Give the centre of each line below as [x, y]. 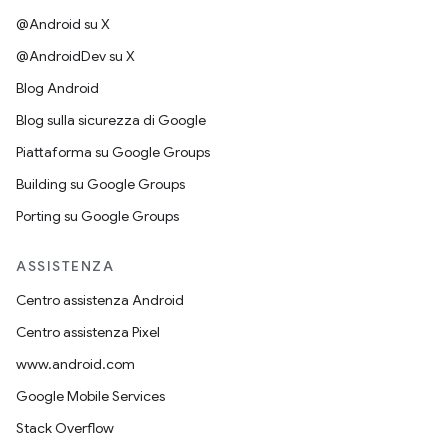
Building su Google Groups [100, 184]
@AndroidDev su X [75, 56]
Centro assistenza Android [100, 300]
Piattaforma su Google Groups [113, 152]
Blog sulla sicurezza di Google [111, 120]
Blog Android [57, 88]
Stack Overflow [65, 428]
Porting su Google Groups [97, 216]
